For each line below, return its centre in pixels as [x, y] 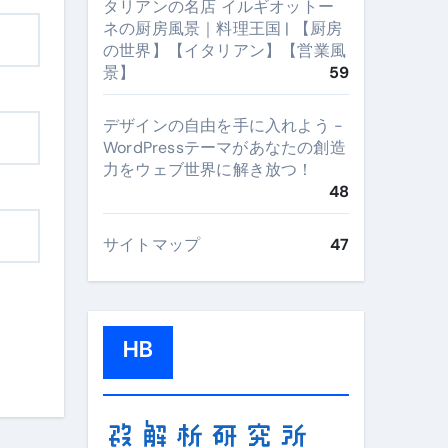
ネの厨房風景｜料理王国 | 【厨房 [223, 28]
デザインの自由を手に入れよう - [223, 125]
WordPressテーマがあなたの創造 [224, 147]
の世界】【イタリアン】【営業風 [224, 50]
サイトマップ [152, 244]
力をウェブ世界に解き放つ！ [216, 169]
